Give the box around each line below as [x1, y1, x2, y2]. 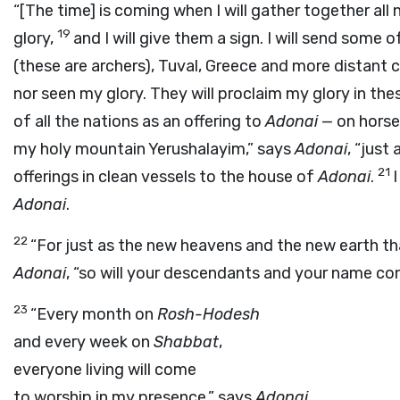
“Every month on [30, 304, 157, 324]
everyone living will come [13, 360, 196, 379]
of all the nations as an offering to [13, 112, 265, 131]
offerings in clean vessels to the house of [13, 167, 318, 187]
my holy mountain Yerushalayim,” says [13, 139, 295, 159]
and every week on [13, 332, 154, 352]
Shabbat [154, 332, 219, 352]
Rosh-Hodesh [157, 304, 260, 324]
